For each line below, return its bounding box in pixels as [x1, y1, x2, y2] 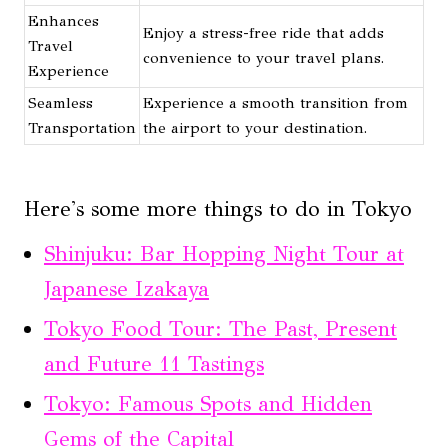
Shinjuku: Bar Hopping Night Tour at [44, 241, 404, 267]
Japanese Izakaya [44, 276, 209, 302]
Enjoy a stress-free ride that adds [143, 24, 384, 42]
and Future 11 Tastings [44, 351, 264, 377]
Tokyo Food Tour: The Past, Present [44, 316, 397, 342]
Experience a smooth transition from [143, 94, 408, 112]
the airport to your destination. [143, 119, 367, 137]
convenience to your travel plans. [143, 49, 384, 67]
